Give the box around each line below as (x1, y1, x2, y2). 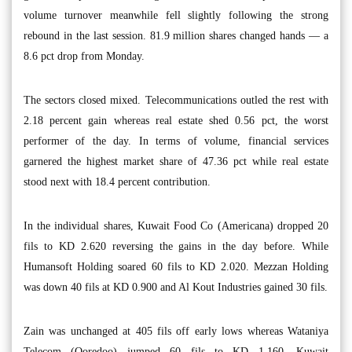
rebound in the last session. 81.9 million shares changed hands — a (24, 30, 328, 42)
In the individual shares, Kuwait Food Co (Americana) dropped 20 (24, 220, 328, 232)
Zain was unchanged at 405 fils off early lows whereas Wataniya (24, 325, 328, 337)
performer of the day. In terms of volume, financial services (24, 135, 328, 147)
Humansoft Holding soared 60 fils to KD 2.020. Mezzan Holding (24, 261, 328, 273)
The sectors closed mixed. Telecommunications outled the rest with (24, 94, 328, 106)
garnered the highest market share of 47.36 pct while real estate (24, 156, 328, 167)
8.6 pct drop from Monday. (24, 50, 145, 62)
